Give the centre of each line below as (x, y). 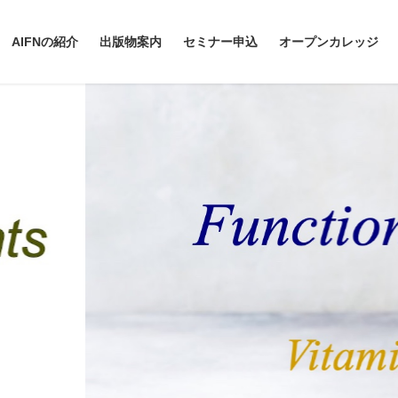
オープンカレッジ (329, 42)
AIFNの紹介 (45, 42)
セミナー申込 (220, 42)
